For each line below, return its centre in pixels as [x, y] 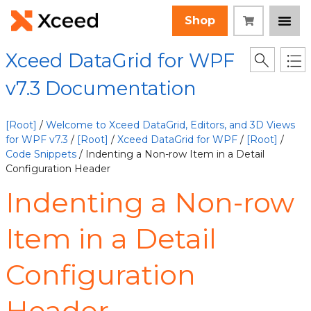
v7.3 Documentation [101, 89]
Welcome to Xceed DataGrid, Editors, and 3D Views [170, 125]
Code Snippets [41, 154]
